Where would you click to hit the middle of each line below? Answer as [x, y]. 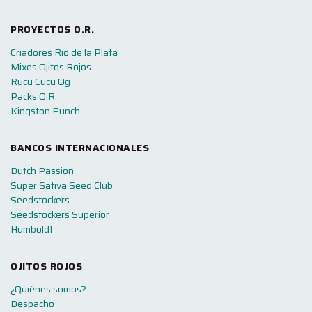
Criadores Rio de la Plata [64, 52]
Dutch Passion [42, 170]
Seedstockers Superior [60, 214]
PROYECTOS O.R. [52, 29]
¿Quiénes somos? [48, 289]
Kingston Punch [45, 110]
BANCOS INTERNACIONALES [80, 147]
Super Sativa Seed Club [62, 185]
